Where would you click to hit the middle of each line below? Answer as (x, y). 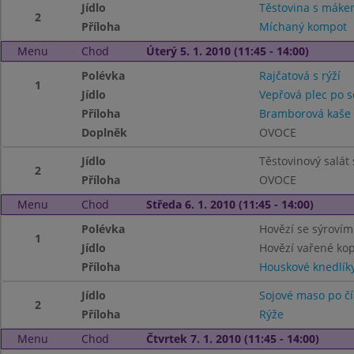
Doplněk (105, 132)
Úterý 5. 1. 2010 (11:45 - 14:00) (227, 51)
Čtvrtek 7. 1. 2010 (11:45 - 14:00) (232, 339)
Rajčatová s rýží (299, 75)
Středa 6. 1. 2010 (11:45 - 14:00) (230, 204)
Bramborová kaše (305, 113)
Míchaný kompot (303, 26)
